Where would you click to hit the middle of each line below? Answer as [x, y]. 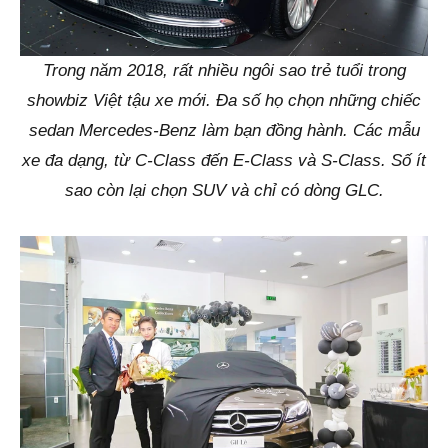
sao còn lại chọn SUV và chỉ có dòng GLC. [224, 191]
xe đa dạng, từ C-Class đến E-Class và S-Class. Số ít [224, 161]
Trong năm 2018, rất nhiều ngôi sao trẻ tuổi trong [224, 71]
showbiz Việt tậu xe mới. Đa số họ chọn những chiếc [224, 101]
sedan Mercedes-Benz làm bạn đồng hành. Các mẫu [224, 131]
